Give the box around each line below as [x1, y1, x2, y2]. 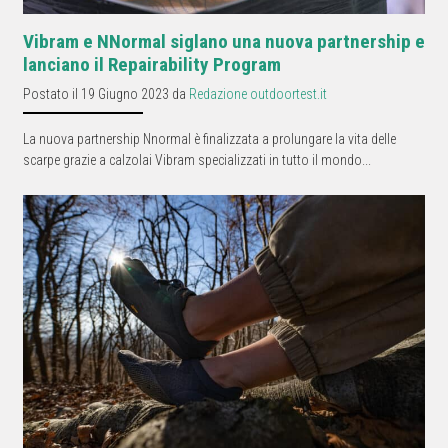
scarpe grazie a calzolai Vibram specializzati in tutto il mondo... [23, 151, 371, 168]
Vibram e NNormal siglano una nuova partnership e [23, 29, 425, 53]
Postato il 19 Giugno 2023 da [23, 85, 189, 102]
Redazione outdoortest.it [189, 85, 327, 102]
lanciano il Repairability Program [23, 52, 281, 76]
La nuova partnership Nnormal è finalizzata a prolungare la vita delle [23, 130, 396, 147]
